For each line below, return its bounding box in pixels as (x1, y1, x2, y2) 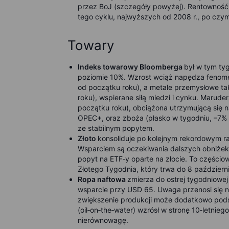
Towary (67, 37, 114, 53)
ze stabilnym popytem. (78, 124, 154, 132)
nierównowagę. (78, 216, 128, 224)
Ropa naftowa (78, 175, 127, 184)
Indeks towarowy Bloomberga (78, 62, 184, 71)
